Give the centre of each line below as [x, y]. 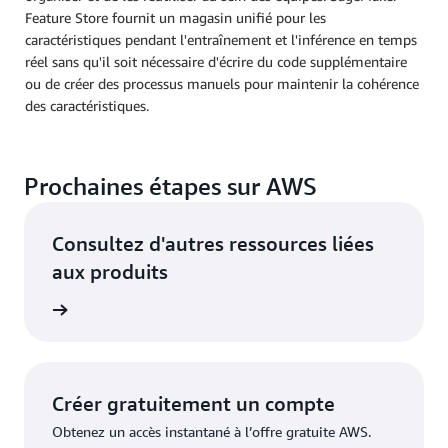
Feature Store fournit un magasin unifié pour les [175, 18]
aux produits [110, 272]
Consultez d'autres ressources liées [213, 244]
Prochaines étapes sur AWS [170, 186]
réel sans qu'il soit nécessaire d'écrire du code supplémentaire [216, 62]
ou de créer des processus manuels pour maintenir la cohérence [222, 84]
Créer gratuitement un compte [193, 404]
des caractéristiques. [87, 106]
